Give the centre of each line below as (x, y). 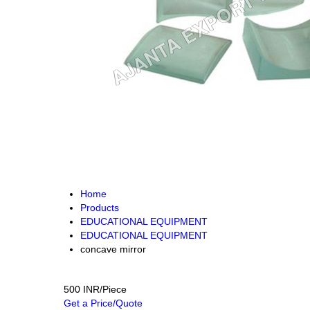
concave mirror (113, 249)
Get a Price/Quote (103, 303)
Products (100, 208)
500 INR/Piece (95, 289)
